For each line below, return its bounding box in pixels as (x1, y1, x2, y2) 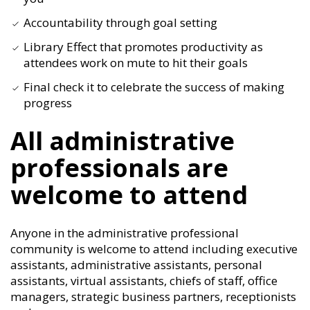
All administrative (10, 124, 235, 158)
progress (24, 95, 72, 111)
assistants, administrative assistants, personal (10, 257, 262, 273)
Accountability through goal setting (24, 15, 217, 30)
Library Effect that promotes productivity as (24, 39, 263, 55)
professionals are (10, 151, 228, 185)
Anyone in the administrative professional (10, 225, 239, 241)
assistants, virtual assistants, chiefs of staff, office (10, 273, 277, 289)
